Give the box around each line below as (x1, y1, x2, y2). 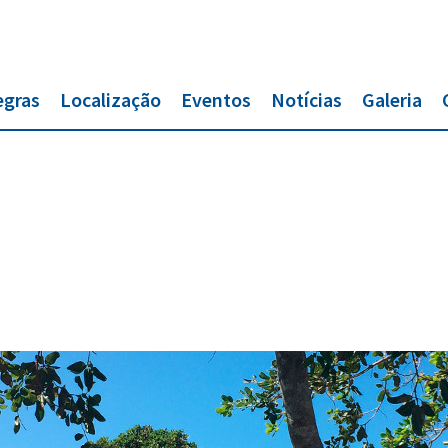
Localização (60, 87, 161, 112)
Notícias (271, 87, 342, 112)
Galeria (362, 87, 422, 112)
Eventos (181, 87, 251, 112)
